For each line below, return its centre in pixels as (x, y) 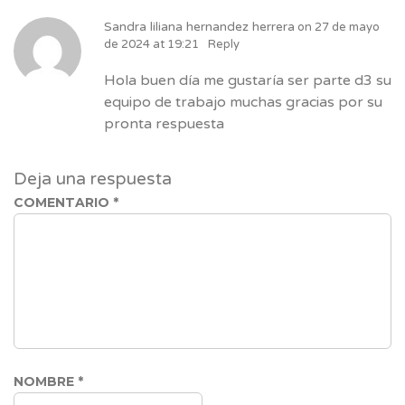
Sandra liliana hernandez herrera (199, 26)
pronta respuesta (164, 123)
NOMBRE (46, 381)
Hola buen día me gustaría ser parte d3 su (248, 80)
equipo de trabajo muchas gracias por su (243, 102)
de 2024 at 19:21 (151, 44)
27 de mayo (347, 27)
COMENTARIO (63, 202)
